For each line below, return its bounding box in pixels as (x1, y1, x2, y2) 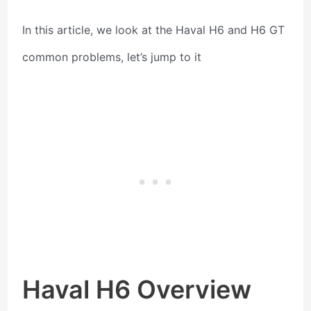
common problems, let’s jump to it (22, 49, 202, 64)
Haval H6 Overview (22, 274, 252, 305)
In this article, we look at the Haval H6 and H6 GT (22, 22, 285, 37)
